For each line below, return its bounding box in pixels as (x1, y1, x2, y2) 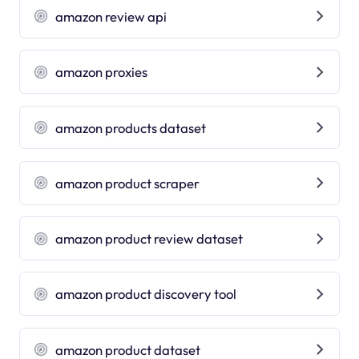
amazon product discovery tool (55, 285, 237, 303)
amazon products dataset (55, 119, 207, 136)
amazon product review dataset (55, 230, 244, 248)
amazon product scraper (55, 174, 200, 192)
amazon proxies (55, 63, 148, 81)
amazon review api (55, 7, 167, 25)
